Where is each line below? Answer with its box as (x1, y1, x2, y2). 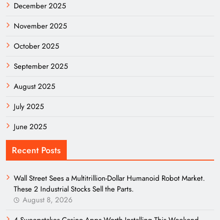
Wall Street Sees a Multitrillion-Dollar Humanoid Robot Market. (14, 172, 205, 184)
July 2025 (14, 101, 44, 112)
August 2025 (14, 81, 55, 92)
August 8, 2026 (23, 194, 73, 205)
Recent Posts (12, 143, 61, 157)
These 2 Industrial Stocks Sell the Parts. (14, 183, 134, 194)
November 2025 (14, 20, 67, 31)
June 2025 (14, 121, 47, 132)
